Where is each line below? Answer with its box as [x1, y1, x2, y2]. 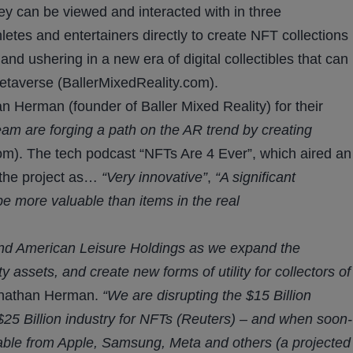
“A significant [215, 169, 295, 186]
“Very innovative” [102, 169, 207, 186]
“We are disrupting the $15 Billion [102, 288, 311, 304]
